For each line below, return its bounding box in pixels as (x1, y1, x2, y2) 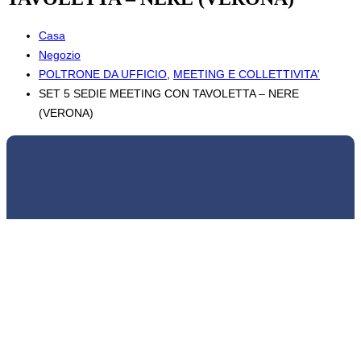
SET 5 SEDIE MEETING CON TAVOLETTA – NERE (39, 86, 299, 100)
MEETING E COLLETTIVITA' (173, 67, 320, 81)
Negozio (39, 48, 81, 61)
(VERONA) (39, 106, 93, 119)
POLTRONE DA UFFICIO (39, 67, 167, 81)
